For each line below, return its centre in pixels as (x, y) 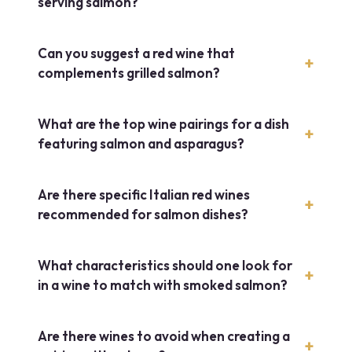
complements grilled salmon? (129, 72)
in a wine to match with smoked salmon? (163, 284)
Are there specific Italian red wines (144, 194)
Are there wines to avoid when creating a (164, 335)
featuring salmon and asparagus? (141, 143)
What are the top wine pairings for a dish (163, 123)
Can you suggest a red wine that (136, 53)
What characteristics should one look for (165, 265)
